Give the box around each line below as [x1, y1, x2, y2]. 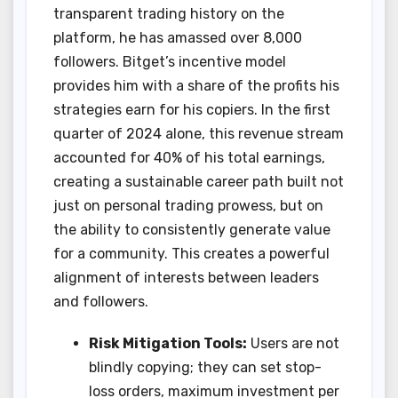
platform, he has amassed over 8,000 [53, 28, 302, 46]
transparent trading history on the [53, 4, 284, 22]
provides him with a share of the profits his [53, 76, 339, 94]
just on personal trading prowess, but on [53, 196, 323, 214]
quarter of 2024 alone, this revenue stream [53, 124, 344, 142]
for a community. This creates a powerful [53, 244, 330, 262]
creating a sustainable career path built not [53, 172, 344, 190]
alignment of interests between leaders [53, 268, 319, 286]
